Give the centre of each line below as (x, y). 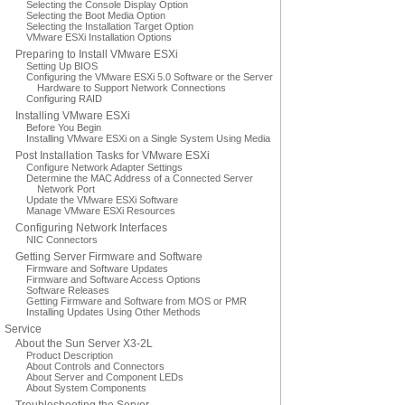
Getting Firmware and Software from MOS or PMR (137, 301)
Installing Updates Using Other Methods (113, 312)
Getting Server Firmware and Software (109, 257)
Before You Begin (64, 127)
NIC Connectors (62, 240)
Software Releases (68, 290)
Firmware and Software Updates (97, 268)
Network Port (66, 189)
